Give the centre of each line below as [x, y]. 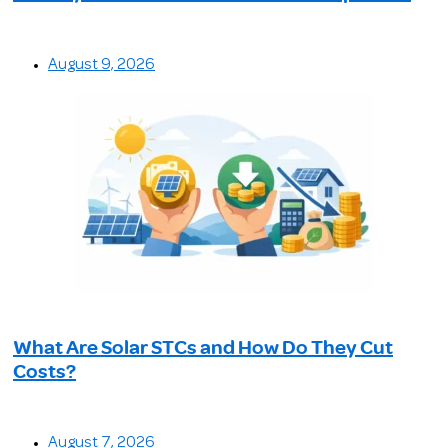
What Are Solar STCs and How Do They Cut [203, 346]
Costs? [44, 370]
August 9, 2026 [101, 64]
